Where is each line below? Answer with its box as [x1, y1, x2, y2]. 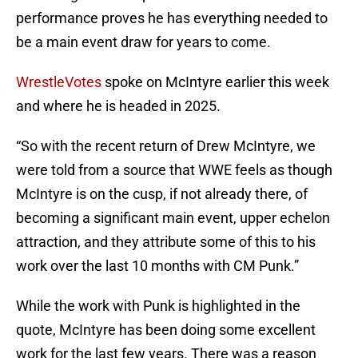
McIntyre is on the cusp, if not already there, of [16, 185, 308, 203]
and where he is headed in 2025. [16, 97, 221, 115]
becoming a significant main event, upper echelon [16, 209, 330, 227]
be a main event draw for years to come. [16, 34, 271, 51]
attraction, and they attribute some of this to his [16, 233, 316, 251]
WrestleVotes [16, 74, 101, 91]
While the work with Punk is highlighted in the [16, 297, 300, 315]
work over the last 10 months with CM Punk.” [16, 257, 299, 275]
